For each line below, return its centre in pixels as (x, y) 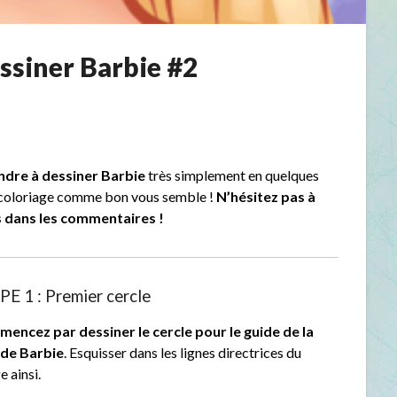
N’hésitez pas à (266, 197)
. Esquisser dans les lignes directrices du (183, 353)
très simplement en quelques (233, 175)
